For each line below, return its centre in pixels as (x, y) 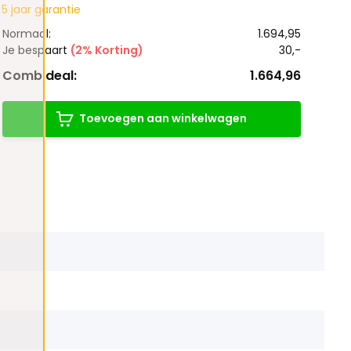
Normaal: (26, 33)
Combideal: (39, 75)
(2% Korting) (107, 50)
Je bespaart (36, 50)
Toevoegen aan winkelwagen (163, 119)
